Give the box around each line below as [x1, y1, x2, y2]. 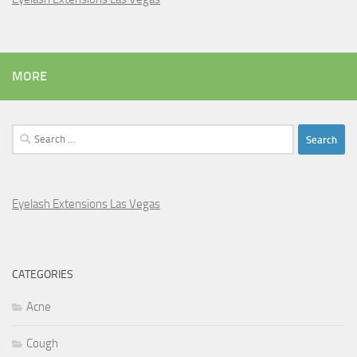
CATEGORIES [12, 268, 73, 282]
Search [11, 126, 45, 141]
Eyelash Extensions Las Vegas [12, 197, 160, 212]
